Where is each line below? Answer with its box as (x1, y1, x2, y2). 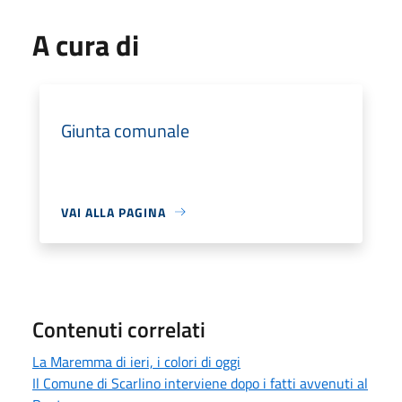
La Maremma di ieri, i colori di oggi (32, 350, 240, 372)
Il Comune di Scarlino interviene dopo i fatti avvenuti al (32, 371, 368, 394)
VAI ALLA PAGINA (61, 202, 166, 222)
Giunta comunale (61, 116, 189, 144)
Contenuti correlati (32, 312, 205, 345)
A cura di (32, 22, 139, 66)
